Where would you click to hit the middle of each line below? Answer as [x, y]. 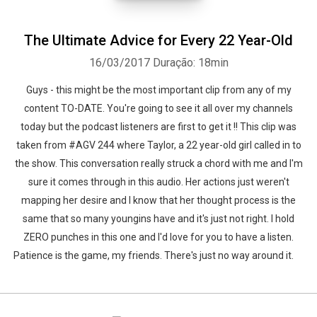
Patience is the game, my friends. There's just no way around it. [158, 255]
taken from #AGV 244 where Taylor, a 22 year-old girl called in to [158, 145]
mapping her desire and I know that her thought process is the [158, 200]
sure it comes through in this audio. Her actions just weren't [158, 182]
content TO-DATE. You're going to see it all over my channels [158, 108]
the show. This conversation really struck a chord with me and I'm [158, 163]
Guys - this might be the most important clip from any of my [158, 90]
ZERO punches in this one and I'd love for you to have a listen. [158, 237]
